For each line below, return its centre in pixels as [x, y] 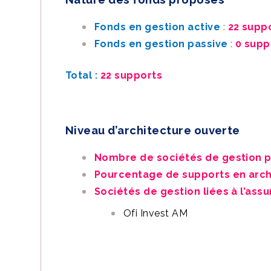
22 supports [131, 75]
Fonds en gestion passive [162, 44]
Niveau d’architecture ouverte [153, 130]
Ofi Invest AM [156, 213]
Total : [82, 75]
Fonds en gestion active [159, 27]
